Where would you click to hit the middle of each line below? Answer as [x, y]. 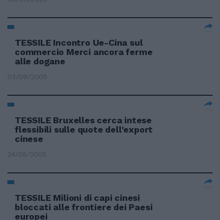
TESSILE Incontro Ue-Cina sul [79, 42]
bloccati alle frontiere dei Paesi [84, 207]
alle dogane [40, 61]
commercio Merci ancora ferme [84, 52]
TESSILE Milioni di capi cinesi [78, 198]
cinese [29, 139]
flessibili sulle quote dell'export [84, 129]
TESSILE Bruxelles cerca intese [83, 120]
